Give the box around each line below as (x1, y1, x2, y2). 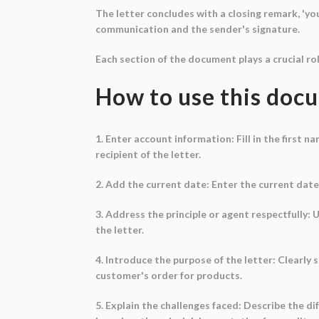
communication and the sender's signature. (95, 22, 300, 35)
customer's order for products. (95, 268, 243, 281)
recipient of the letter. (95, 147, 202, 160)
